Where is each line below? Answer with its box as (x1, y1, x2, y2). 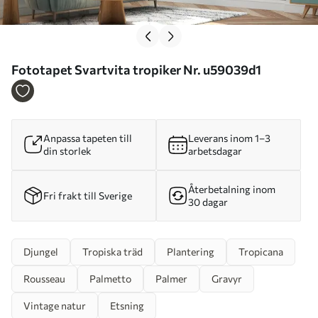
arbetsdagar (188, 144, 242, 157)
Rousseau (23, 272, 65, 285)
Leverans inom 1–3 (188, 131, 270, 144)
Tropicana (238, 245, 283, 258)
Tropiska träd (82, 245, 143, 258)
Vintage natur (23, 299, 86, 312)
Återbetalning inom (188, 182, 275, 195)
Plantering (167, 245, 214, 258)
